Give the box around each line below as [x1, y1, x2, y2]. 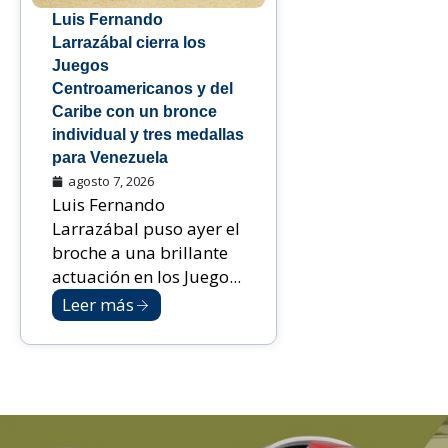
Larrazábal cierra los [52, 34, 206, 52]
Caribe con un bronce [52, 103, 217, 121]
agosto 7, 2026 [68, 172, 154, 191]
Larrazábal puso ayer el [52, 217, 240, 241]
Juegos [52, 57, 109, 75]
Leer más [62, 293, 134, 317]
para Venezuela [52, 149, 168, 167]
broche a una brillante [52, 241, 228, 265]
